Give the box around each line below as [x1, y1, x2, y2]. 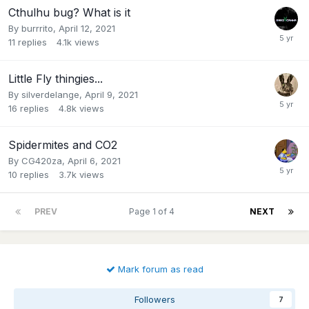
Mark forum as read [114, 263, 203, 275]
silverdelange [21, 88, 79, 100]
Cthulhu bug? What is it [8, 5, 130, 19]
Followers [134, 293, 175, 305]
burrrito [21, 22, 53, 34]
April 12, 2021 [59, 22, 115, 34]
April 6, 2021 [68, 154, 121, 166]
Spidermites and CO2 [8, 137, 117, 152]
